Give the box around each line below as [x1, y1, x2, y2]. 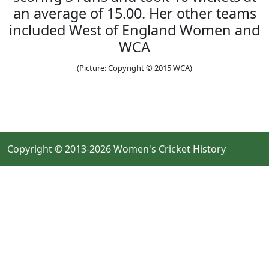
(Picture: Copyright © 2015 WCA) [77, 62, 192, 73]
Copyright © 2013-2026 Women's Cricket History [7, 142, 226, 156]
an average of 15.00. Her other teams [13, 4, 256, 23]
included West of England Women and [9, 20, 260, 40]
